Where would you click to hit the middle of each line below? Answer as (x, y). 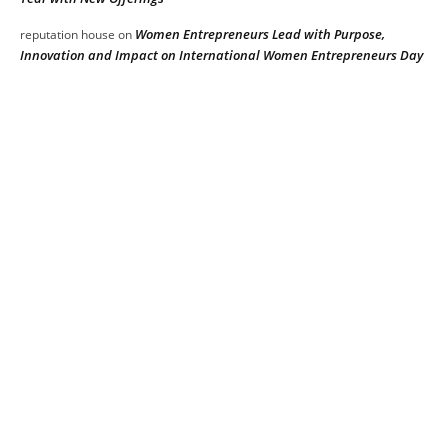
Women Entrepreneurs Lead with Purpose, (260, 34)
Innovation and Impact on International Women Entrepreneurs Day (221, 55)
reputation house (67, 35)
